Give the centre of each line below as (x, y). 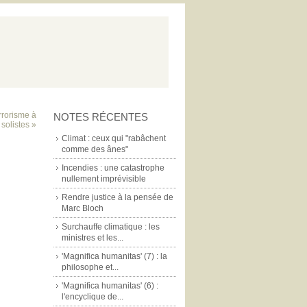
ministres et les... (93, 238)
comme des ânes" (95, 149)
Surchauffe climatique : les (111, 227)
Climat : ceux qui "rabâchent (114, 138)
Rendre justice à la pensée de (118, 197)
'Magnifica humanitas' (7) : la (114, 256)
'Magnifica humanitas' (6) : (110, 286)
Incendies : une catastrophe (113, 168)
